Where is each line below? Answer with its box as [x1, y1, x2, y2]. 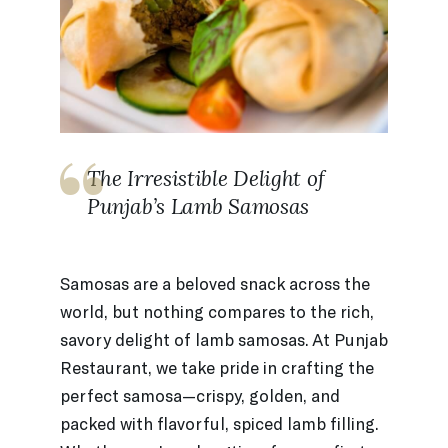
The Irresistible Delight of [87, 164, 325, 192]
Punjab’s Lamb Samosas [87, 192, 310, 220]
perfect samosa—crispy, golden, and [60, 384, 340, 405]
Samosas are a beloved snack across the [60, 272, 370, 293]
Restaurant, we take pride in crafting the [60, 356, 374, 377]
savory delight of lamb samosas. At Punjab [60, 328, 388, 349]
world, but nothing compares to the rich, [60, 300, 374, 321]
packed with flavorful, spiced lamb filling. [60, 412, 379, 433]
